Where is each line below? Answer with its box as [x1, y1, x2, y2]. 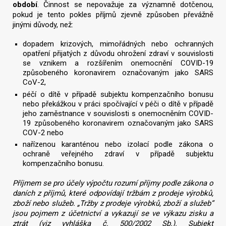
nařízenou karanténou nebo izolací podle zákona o [23, 140, 213, 149]
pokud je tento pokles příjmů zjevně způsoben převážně [13, 10, 213, 20]
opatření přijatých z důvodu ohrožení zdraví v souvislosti [23, 48, 213, 58]
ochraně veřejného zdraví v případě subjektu [23, 149, 213, 159]
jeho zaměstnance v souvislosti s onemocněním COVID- [23, 108, 213, 118]
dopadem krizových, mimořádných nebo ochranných [23, 39, 213, 48]
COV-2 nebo [23, 128, 64, 137]
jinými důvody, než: [13, 20, 73, 30]
